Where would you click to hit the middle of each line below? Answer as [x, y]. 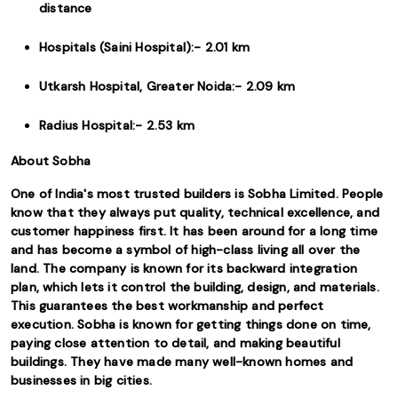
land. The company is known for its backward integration [184, 268]
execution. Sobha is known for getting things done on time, [191, 324]
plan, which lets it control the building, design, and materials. [195, 287]
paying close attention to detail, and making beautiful [175, 343]
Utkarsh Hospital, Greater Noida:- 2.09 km [167, 86]
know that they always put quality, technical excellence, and [195, 212]
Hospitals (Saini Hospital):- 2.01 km [145, 47]
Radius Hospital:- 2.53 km [117, 125]
